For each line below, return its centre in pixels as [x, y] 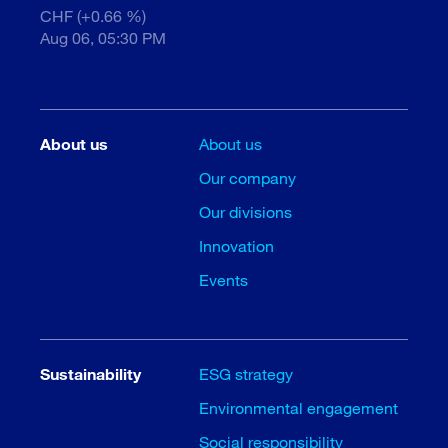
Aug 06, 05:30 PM [103, 38]
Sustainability [90, 374]
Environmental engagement [299, 408]
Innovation [237, 246]
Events [224, 280]
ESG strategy [246, 374]
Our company [248, 178]
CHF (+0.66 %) [93, 16]
